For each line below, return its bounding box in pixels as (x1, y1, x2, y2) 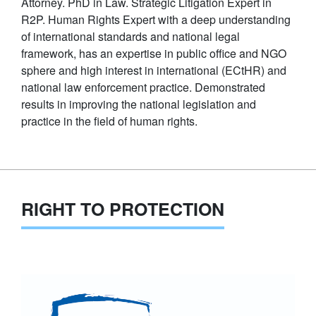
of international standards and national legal (21, 28, 240, 44)
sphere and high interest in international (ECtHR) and (21, 61, 286, 78)
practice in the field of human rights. (21, 112, 197, 129)
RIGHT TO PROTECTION (21, 195, 224, 221)
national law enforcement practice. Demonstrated (21, 78, 265, 95)
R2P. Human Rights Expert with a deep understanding (21, 11, 291, 28)
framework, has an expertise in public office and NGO (21, 44, 286, 61)
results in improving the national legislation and (21, 95, 256, 112)
